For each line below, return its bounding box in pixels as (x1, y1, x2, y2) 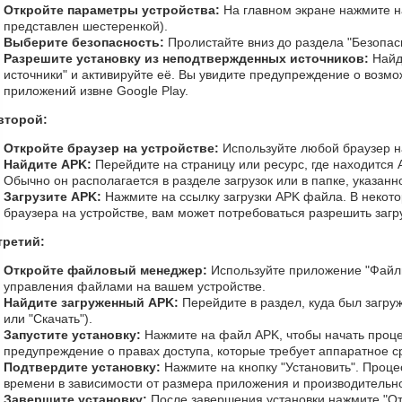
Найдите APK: (4, 157, 92, 171)
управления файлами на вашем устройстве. (4, 279, 266, 293)
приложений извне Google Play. (4, 83, 188, 98)
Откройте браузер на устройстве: (4, 141, 219, 155)
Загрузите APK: (4, 189, 101, 204)
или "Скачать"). (4, 311, 92, 326)
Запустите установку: (4, 328, 141, 342)
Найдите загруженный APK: (4, 295, 179, 310)
